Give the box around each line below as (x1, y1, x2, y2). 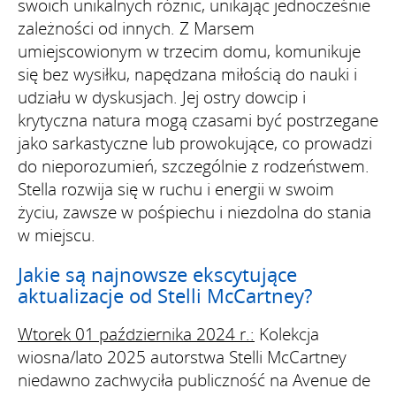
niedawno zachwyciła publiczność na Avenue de (18, 368, 370, 392)
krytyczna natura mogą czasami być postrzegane (18, 108, 378, 132)
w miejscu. (18, 223, 95, 247)
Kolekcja (255, 322, 319, 346)
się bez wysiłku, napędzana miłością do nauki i (18, 62, 357, 86)
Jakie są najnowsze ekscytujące (18, 260, 297, 287)
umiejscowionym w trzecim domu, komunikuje (18, 39, 361, 63)
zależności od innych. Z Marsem (18, 16, 255, 40)
